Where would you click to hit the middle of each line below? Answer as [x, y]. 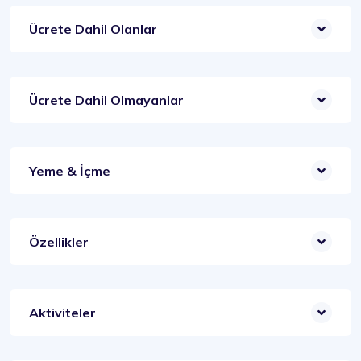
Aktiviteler [62, 313]
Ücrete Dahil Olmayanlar [106, 100]
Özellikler [59, 242]
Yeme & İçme [70, 171]
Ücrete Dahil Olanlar [93, 29]
